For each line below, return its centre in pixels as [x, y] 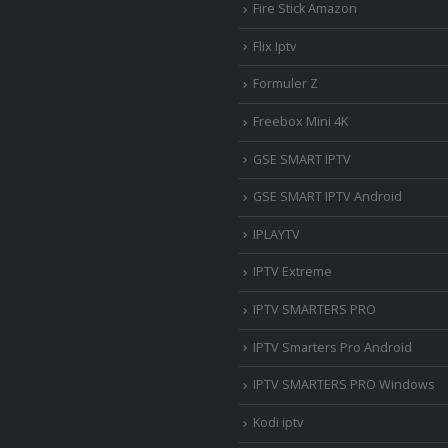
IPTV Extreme [292, 272]
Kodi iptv [278, 422]
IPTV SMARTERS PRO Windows [344, 385]
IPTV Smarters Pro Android [332, 347]
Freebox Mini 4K [300, 121]
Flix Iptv [274, 46]
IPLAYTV [276, 234]
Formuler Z [285, 84]
